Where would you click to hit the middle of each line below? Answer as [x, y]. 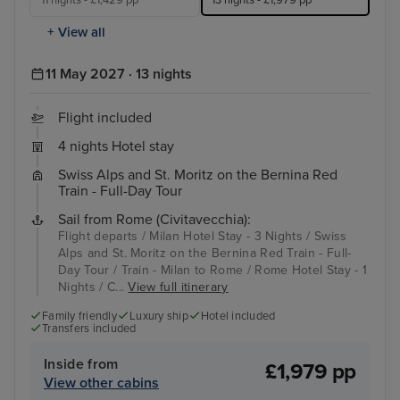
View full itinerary [178, 287]
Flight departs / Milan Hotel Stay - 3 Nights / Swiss [203, 237]
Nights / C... [93, 287]
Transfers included [89, 329]
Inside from [81, 364]
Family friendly [79, 317]
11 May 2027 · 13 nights [119, 75]
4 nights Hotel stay [116, 147]
